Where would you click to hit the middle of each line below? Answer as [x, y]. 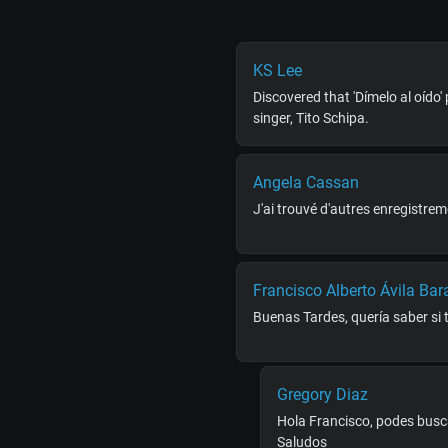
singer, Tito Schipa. [311, 118]
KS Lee [277, 70]
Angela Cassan [306, 182]
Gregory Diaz [322, 395]
